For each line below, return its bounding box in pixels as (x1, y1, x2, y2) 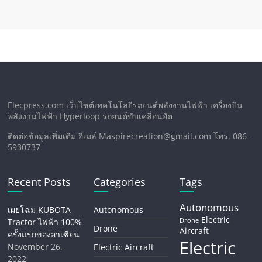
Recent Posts (8, 175, 71, 189)
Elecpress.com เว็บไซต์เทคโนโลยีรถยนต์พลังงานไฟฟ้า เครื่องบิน (8, 99, 243, 111)
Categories (94, 175, 146, 189)
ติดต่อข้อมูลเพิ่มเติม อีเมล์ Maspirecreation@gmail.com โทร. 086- (8, 130, 250, 142)
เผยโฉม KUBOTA (8, 204, 71, 215)
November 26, (8, 241, 63, 252)
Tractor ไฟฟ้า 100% (8, 216, 82, 227)
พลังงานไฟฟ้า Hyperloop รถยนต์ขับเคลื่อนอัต (8, 111, 173, 122)
